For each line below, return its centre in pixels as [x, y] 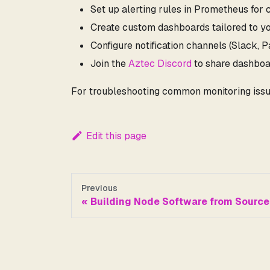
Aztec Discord [160, 64]
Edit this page [116, 136]
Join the [109, 64]
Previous [99, 188]
